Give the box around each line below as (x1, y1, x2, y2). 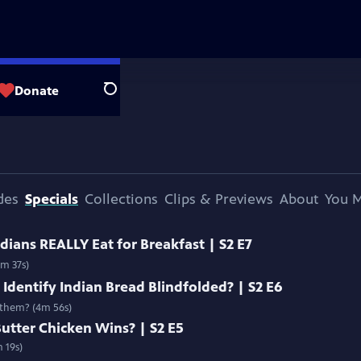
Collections (85, 190, 158, 208)
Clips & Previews (164, 190, 273, 208)
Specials (25, 190, 78, 208)
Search (103, 89, 143, 106)
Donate (15, 82, 59, 98)
